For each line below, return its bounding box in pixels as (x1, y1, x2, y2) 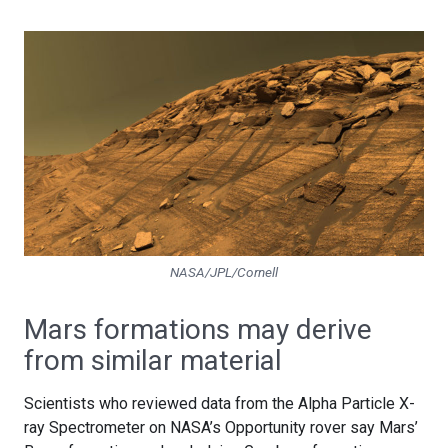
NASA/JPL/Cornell (170, 264, 278, 281)
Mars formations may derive (24, 313, 372, 347)
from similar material (24, 344, 282, 378)
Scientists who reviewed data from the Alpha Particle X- (24, 394, 415, 414)
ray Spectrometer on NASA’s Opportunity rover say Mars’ (24, 418, 418, 438)
